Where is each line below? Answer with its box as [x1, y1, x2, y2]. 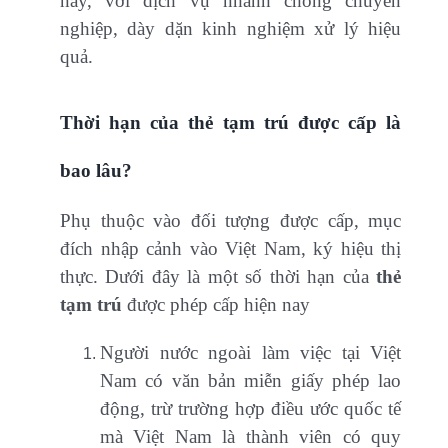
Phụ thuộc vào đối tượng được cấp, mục [60, 210, 402, 232]
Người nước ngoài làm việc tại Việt [100, 342, 402, 364]
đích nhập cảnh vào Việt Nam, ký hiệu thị [60, 238, 402, 260]
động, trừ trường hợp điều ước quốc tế [100, 398, 402, 420]
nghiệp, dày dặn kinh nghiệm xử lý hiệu [60, 18, 402, 40]
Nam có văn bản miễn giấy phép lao [100, 370, 402, 392]
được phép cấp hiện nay [122, 294, 310, 316]
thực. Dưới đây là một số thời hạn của [60, 266, 377, 288]
